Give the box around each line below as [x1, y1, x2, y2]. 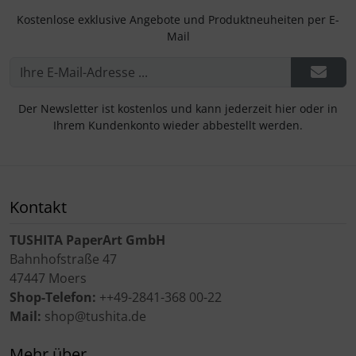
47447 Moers [10, 269, 87, 287]
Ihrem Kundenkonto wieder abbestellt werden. [53, 117, 303, 133]
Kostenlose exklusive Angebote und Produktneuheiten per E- [17, 11, 339, 27]
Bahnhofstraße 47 [10, 250, 117, 268]
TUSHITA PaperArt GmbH [10, 230, 165, 249]
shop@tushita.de [41, 307, 146, 325]
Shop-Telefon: [10, 288, 96, 306]
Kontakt [10, 195, 67, 218]
